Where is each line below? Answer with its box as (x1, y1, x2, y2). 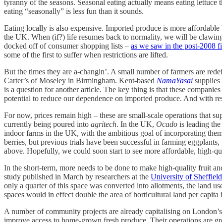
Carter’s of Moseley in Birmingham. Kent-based (4, 76, 157, 85)
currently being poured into (4, 119, 91, 128)
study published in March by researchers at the (4, 172, 151, 181)
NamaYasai (157, 76, 193, 85)
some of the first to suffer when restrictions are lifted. (4, 50, 170, 59)
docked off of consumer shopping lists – (4, 41, 131, 50)
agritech (91, 119, 116, 128)
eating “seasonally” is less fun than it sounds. (4, 6, 148, 15)
